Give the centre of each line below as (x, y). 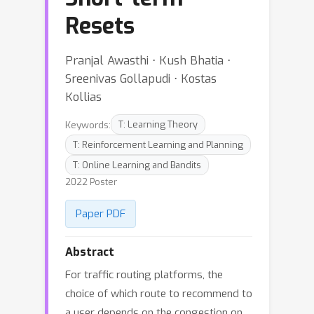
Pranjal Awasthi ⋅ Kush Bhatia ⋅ (148, 60)
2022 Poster (91, 182)
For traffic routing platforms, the (144, 275)
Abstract (90, 252)
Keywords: (88, 124)
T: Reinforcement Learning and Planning (158, 145)
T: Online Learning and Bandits (137, 165)
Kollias (83, 97)
